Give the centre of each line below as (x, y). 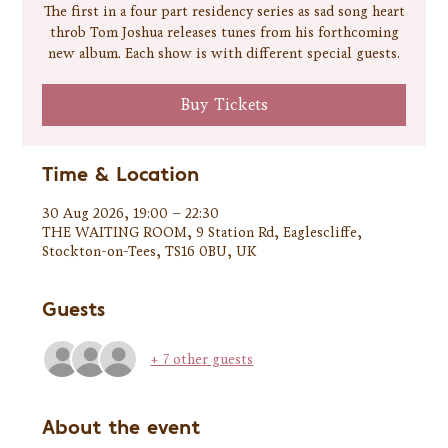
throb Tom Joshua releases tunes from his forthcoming (224, 33)
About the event (121, 428)
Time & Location (121, 175)
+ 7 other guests (202, 359)
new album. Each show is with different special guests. (224, 54)
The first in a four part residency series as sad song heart (224, 12)
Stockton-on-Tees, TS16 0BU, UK (150, 252)
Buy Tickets (224, 105)
